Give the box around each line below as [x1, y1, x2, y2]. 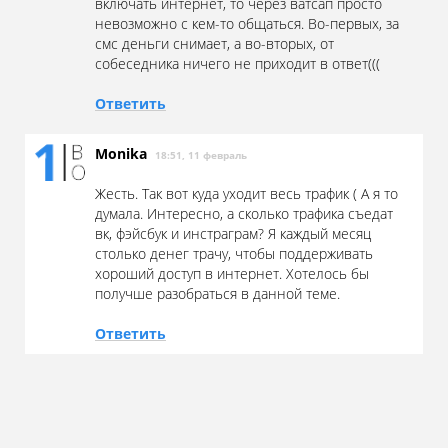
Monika [95, 144, 155, 164]
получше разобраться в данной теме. [95, 284, 340, 304]
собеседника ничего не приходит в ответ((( [95, 54, 380, 74]
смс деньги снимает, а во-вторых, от [95, 34, 334, 54]
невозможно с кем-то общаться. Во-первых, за [95, 14, 399, 34]
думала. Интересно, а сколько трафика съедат [95, 204, 393, 224]
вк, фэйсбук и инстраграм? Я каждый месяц [95, 224, 371, 244]
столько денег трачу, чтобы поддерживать [95, 244, 373, 264]
